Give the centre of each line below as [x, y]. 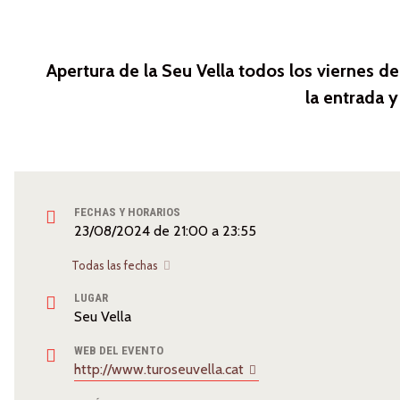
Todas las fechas [116, 265]
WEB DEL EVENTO [119, 350]
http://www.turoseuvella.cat [161, 369]
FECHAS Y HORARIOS [127, 212]
